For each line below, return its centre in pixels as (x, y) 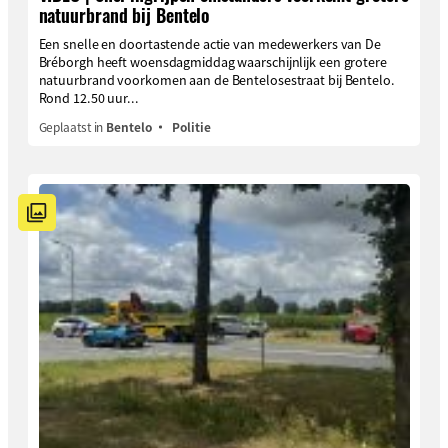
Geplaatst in (72, 127)
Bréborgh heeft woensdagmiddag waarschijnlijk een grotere (212, 61)
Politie (191, 127)
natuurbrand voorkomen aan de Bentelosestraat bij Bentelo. (216, 79)
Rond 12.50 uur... (88, 97)
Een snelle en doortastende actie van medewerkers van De (209, 43)
